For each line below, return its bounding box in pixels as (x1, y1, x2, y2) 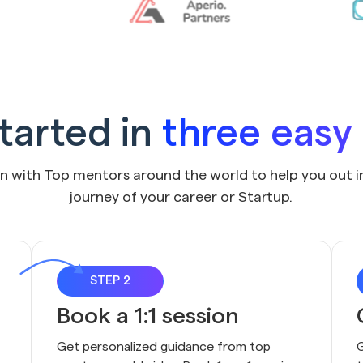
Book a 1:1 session (56, 305, 239, 328)
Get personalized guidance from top (56, 340, 271, 354)
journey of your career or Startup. (70, 190, 293, 205)
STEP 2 (89, 275, 130, 288)
